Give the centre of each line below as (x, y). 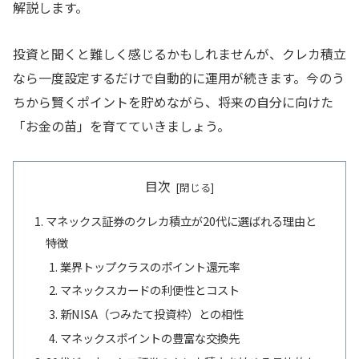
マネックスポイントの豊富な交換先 (149, 338)
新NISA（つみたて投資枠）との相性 (151, 314)
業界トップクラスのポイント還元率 (149, 266)
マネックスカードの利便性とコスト (149, 290)
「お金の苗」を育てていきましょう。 (121, 126)
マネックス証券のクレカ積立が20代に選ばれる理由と (182, 220)
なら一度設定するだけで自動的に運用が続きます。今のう (179, 78)
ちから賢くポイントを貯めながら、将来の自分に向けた (173, 102)
